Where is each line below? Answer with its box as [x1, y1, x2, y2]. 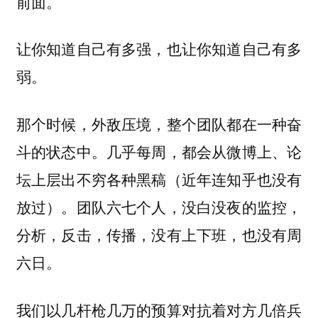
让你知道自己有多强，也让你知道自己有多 [16, 38, 302, 60]
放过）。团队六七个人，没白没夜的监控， [16, 196, 302, 218]
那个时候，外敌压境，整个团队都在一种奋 [16, 113, 302, 135]
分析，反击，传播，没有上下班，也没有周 [16, 224, 302, 246]
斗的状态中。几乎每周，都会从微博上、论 [16, 141, 302, 163]
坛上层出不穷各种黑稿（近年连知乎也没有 [16, 168, 302, 190]
